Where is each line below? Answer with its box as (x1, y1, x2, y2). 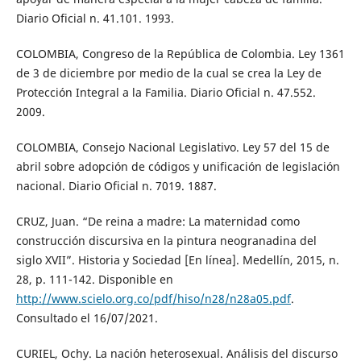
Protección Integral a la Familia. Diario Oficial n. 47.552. (15, 84, 316, 100)
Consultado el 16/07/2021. (15, 309, 158, 326)
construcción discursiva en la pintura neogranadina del (15, 232, 317, 248)
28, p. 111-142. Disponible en (15, 271, 173, 287)
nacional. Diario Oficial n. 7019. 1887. (15, 177, 217, 193)
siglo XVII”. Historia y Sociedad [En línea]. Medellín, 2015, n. (15, 251, 339, 268)
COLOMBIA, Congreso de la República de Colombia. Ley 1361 (15, 45, 345, 61)
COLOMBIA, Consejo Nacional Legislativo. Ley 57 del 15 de (15, 139, 330, 155)
